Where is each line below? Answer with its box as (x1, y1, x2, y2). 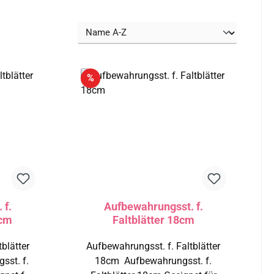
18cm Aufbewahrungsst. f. (95, 255, 125, 267)
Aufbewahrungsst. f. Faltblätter (86, 240, 221, 252)
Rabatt (93, 72, 122, 83)
